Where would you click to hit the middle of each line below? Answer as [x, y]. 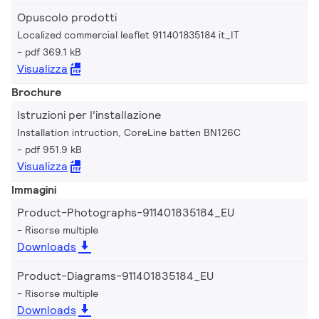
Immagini [34, 189]
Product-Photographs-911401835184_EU [126, 212]
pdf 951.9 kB [53, 149]
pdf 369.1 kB [53, 52]
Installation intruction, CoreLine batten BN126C [129, 132]
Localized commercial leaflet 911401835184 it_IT [128, 35]
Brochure [36, 92]
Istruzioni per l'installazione [89, 115]
